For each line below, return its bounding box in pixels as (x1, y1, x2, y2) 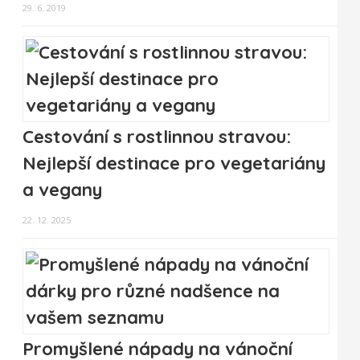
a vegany (22, 178, 102, 202)
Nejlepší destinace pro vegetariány (22, 152, 325, 175)
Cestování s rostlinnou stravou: (22, 125, 291, 149)
